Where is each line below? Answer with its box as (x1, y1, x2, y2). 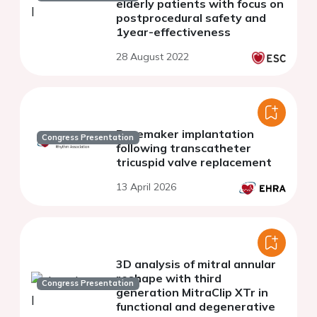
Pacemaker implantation (116, 127, 254, 142)
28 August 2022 (116, 50, 189, 64)
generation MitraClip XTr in (116, 285, 268, 300)
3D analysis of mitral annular (116, 257, 276, 272)
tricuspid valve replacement (116, 155, 272, 170)
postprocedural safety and (116, 11, 266, 25)
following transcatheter (116, 141, 251, 156)
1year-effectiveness (116, 25, 231, 40)
